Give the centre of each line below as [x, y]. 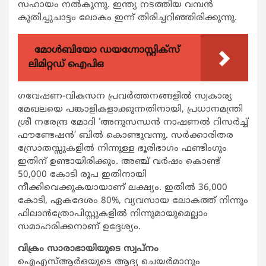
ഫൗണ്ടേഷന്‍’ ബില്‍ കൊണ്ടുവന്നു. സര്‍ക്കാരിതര [126, 136]
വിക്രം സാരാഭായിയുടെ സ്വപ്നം [88, 249]
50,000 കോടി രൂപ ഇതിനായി [82, 175]
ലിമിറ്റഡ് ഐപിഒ [66, 65]
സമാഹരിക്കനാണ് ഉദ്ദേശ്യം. [79, 227]
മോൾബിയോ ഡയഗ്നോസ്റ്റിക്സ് [107, 51]
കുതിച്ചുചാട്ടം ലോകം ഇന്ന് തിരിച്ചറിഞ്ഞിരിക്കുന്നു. [127, 18]
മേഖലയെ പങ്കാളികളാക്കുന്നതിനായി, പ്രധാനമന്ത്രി [130, 110]
